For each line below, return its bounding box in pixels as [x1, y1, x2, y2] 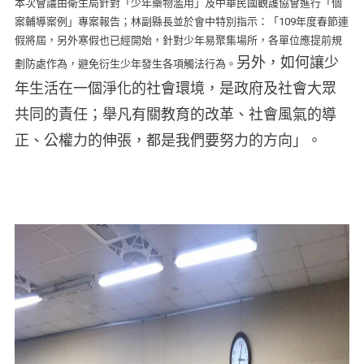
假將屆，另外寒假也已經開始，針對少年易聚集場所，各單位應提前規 [14, 34, 342, 47]
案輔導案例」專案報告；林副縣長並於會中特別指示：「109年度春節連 [14, 15, 349, 28]
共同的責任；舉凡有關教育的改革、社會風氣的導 [14, 106, 336, 123]
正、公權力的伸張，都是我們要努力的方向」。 [14, 132, 322, 149]
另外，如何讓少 [236, 54, 339, 71]
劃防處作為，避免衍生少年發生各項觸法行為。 [14, 58, 236, 71]
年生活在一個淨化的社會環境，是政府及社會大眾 [14, 80, 336, 97]
